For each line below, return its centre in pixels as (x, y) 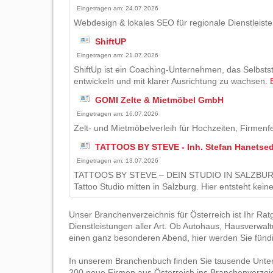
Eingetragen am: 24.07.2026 (118, 8)
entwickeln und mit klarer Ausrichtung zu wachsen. (172, 81)
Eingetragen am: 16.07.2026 (118, 113)
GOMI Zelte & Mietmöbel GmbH (160, 100)
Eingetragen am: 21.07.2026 (118, 55)
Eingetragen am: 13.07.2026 (118, 160)
